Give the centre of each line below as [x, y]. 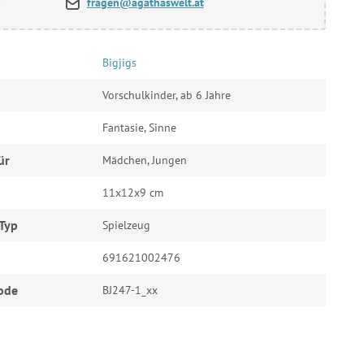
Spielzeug [126, 225]
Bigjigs [119, 62]
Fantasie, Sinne [139, 127]
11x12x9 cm [132, 192]
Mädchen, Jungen [144, 160]
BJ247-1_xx [130, 290]
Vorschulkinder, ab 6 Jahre [166, 95]
